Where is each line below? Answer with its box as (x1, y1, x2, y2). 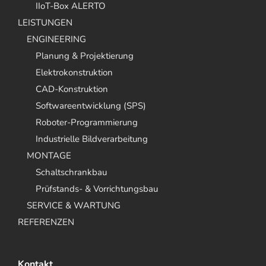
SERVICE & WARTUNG (27, 199, 121, 211)
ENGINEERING (27, 33, 86, 45)
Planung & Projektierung (36, 50, 134, 62)
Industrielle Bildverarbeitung (36, 133, 148, 145)
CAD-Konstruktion (36, 83, 108, 95)
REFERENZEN (18, 216, 74, 228)
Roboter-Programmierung (36, 116, 138, 128)
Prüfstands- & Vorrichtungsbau (36, 183, 158, 195)
